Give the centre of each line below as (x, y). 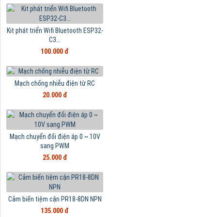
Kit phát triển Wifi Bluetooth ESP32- (55, 31)
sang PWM (55, 146)
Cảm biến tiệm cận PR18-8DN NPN (55, 199)
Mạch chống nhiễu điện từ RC (55, 84)
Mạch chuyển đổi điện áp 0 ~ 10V (55, 137)
